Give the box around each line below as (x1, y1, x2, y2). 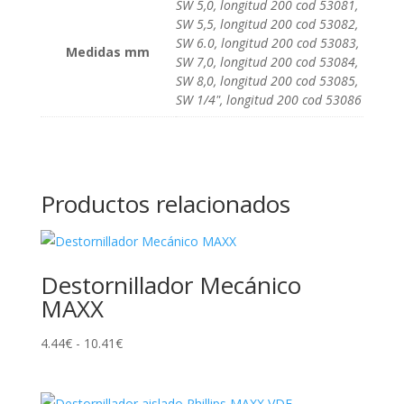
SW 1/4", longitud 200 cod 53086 (175, 91, 362, 109)
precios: (121, 381, 167, 399)
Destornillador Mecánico (40, 269, 301, 302)
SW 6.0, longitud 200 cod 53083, (175, 34, 359, 52)
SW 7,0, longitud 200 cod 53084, (175, 53, 358, 71)
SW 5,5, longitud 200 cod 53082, (175, 15, 358, 33)
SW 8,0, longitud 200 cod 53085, (175, 72, 358, 90)
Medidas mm (66, 43, 151, 61)
